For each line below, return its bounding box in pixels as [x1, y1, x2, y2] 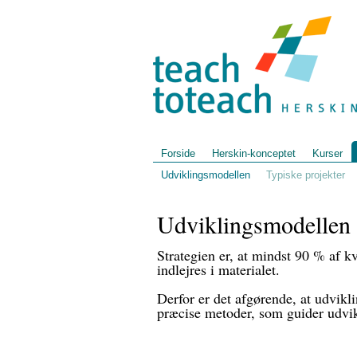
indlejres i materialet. [156, 260, 280, 279]
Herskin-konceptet [212, 147, 296, 159]
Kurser [312, 147, 343, 159]
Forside [161, 147, 195, 159]
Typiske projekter [266, 169, 345, 181]
